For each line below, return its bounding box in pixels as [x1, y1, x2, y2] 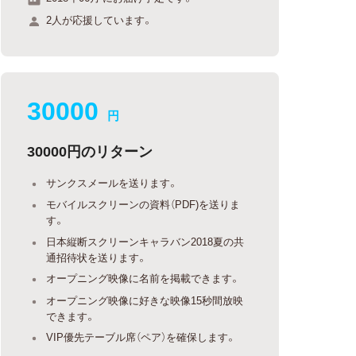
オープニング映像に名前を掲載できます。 [46, 270, 241, 285]
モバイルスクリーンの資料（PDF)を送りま [46, 196, 241, 211]
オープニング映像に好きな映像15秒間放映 [46, 292, 244, 308]
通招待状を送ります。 [46, 249, 148, 265]
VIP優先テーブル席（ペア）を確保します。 [46, 329, 237, 344]
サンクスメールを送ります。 [46, 174, 179, 190]
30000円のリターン [27, 139, 153, 161]
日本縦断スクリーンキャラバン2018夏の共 [46, 233, 245, 249]
